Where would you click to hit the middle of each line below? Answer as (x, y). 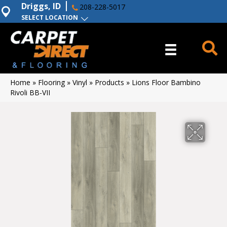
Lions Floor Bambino (166, 82)
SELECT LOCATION (50, 17)
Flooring (51, 82)
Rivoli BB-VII (30, 92)
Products (109, 82)
